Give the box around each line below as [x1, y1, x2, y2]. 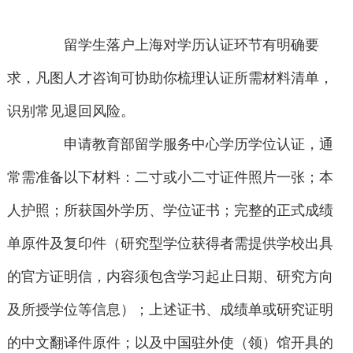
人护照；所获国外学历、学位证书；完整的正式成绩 [6, 203, 333, 219]
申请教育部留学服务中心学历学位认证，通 [35, 136, 334, 153]
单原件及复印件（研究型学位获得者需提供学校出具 [6, 236, 333, 252]
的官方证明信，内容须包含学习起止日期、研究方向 [6, 269, 333, 285]
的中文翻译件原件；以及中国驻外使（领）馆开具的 [6, 335, 333, 351]
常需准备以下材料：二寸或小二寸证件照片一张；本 [6, 169, 333, 186]
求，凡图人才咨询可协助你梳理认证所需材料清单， [6, 70, 333, 87]
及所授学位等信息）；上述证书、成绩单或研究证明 [6, 302, 333, 318]
